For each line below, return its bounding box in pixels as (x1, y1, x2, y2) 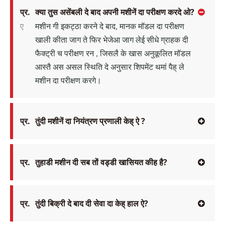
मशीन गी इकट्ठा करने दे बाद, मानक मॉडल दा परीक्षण (35, 23, 184, 31)
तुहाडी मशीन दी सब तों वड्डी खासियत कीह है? (35, 156, 167, 168)
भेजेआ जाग (103, 36, 136, 45)
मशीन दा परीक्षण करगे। (35, 77, 101, 85)
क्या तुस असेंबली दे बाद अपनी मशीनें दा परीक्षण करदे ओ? (35, 6, 194, 18)
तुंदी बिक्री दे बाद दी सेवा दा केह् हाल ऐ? (35, 197, 148, 209)
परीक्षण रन (64, 50, 96, 58)
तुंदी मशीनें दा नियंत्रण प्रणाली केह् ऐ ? (35, 115, 145, 127)
